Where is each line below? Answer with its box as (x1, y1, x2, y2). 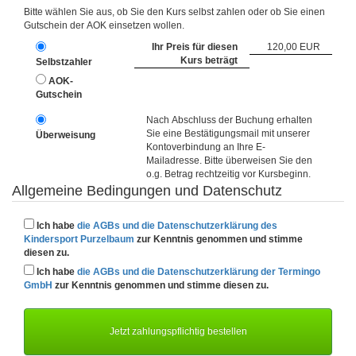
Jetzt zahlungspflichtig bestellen (109, 326, 247, 337)
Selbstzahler (36, 56, 92, 68)
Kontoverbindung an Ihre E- (146, 141, 266, 153)
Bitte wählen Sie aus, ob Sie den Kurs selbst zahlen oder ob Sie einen (24, 6, 325, 17)
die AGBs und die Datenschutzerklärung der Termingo (77, 266, 320, 277)
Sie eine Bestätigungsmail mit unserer (146, 128, 311, 139)
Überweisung (36, 130, 95, 141)
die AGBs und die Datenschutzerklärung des (77, 220, 277, 231)
